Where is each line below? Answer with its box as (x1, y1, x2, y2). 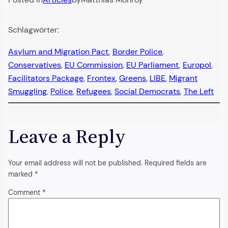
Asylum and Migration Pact (8, 46, 109, 57)
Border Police (112, 46, 162, 57)
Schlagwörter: (8, 24, 59, 36)
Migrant (169, 72, 197, 83)
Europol (183, 59, 211, 70)
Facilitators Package (8, 72, 83, 83)
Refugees (76, 85, 111, 97)
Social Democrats (115, 85, 180, 97)
